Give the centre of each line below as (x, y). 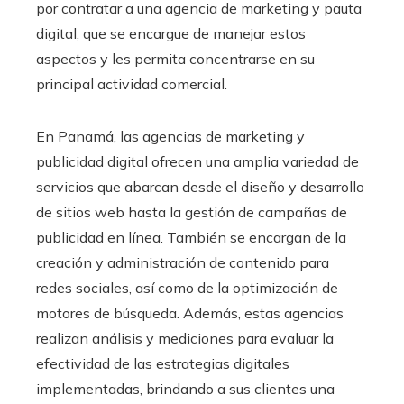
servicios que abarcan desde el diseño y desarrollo (200, 186)
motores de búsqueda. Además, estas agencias (190, 312)
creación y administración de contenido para (183, 262)
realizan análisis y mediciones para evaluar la (185, 338)
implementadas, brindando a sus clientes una (185, 388)
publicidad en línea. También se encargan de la (191, 237)
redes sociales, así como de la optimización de (187, 287)
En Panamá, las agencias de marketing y (170, 136)
